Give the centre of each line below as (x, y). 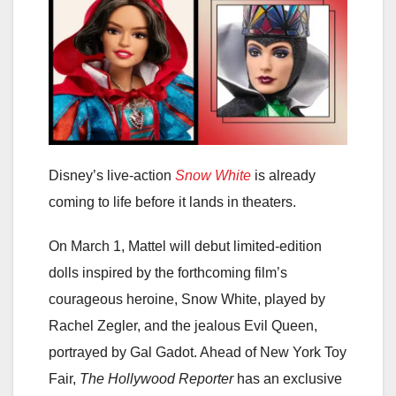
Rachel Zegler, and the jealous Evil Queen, (183, 326)
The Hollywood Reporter (156, 379)
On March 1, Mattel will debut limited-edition (185, 247)
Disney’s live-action (112, 176)
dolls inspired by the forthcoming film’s (168, 273)
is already (283, 176)
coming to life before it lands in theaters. (172, 202)
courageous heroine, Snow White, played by (187, 300)
